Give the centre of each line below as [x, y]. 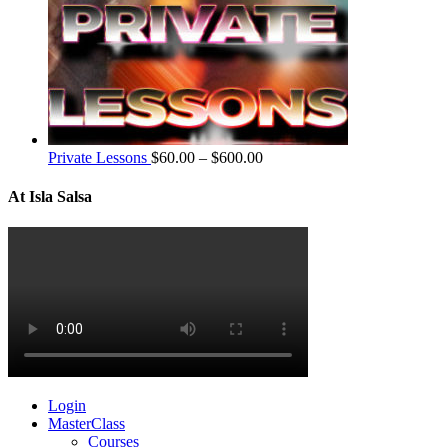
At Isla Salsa [50, 197]
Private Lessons [97, 157]
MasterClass [86, 424]
